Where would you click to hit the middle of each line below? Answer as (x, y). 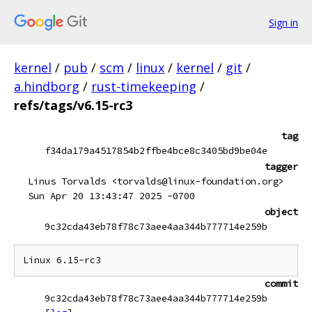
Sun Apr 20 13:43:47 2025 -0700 (111, 196)
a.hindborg (47, 86)
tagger (281, 166)
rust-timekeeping (144, 86)
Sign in (283, 22)
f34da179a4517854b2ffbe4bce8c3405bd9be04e (156, 150)
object (281, 212)
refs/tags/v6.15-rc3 (73, 105)
